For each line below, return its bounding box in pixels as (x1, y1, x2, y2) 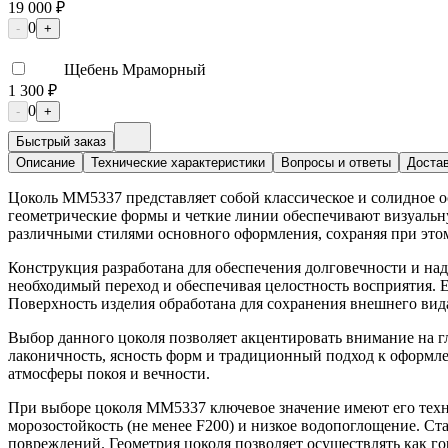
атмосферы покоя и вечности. (8, 364, 210, 382)
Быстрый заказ (16, 133, 106, 149)
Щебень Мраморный (64, 60, 206, 78)
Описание (16, 154, 75, 170)
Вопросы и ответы (281, 154, 391, 170)
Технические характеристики (91, 154, 265, 170)
